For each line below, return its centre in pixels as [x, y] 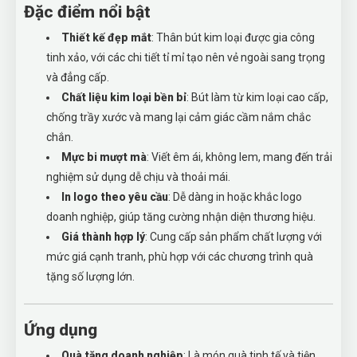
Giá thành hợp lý [103, 237]
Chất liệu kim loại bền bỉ [124, 97]
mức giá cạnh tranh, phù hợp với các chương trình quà [180, 257]
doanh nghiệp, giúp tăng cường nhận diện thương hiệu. [181, 217]
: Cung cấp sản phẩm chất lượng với [233, 237]
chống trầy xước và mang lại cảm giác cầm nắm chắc [178, 117]
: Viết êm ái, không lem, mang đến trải [239, 157]
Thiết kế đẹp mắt [106, 37]
